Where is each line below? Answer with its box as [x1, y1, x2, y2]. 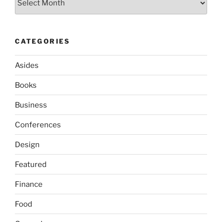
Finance [15, 179, 43, 189]
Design [15, 140, 40, 149]
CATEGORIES [15, 37, 70, 45]
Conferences [15, 120, 61, 129]
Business [15, 100, 47, 110]
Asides [15, 60, 39, 70]
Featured [15, 160, 47, 169]
